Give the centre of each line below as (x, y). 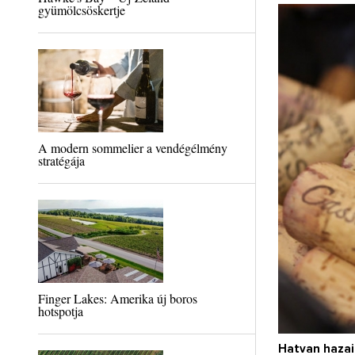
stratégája (61, 160)
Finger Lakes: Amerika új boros (117, 298)
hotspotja (60, 311)
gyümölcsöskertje (81, 10)
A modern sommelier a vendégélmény (132, 148)
